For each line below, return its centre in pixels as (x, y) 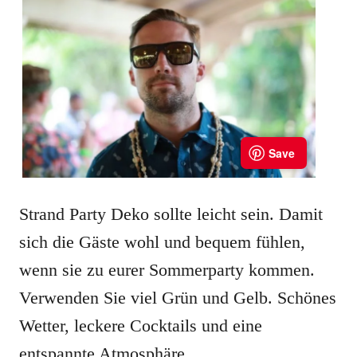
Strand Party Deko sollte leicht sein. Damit (171, 214)
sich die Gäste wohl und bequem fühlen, (162, 242)
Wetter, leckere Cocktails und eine (141, 326)
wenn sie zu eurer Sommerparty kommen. (167, 270)
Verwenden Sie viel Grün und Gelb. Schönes (178, 298)
